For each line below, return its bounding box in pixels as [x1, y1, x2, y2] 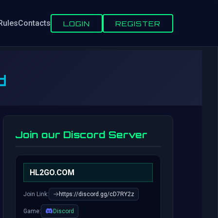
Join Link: [23, 191, 49, 198]
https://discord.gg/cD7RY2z [59, 191, 134, 198]
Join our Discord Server [15, 129, 147, 141]
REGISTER [115, 18, 161, 28]
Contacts [18, 18, 51, 28]
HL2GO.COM [30, 168, 74, 177]
